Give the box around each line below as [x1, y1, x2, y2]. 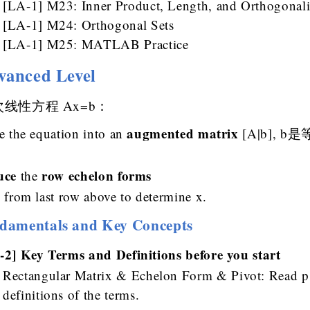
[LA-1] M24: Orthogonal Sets [3, 16, 174, 34]
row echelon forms [42, 166, 152, 185]
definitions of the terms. [3, 286, 140, 304]
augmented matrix [127, 124, 239, 143]
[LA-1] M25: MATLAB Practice [3, 35, 189, 53]
